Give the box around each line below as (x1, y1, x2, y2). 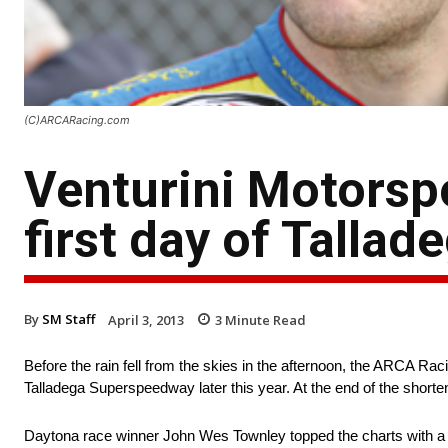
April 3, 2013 (108, 310, 184, 329)
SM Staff (42, 309, 95, 328)
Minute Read (222, 310, 306, 329)
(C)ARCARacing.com (24, 112, 130, 127)
